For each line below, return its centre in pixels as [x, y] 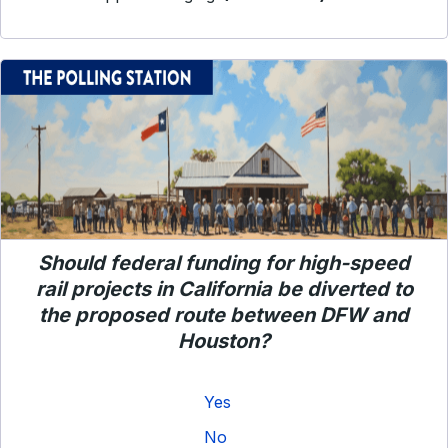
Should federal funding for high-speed [224, 263]
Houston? [224, 341]
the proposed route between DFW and [224, 315]
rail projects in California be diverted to [224, 289]
